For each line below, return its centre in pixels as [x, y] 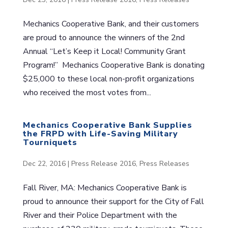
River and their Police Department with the [100, 215]
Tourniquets [50, 142]
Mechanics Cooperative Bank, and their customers [111, 24]
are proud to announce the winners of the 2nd [104, 37]
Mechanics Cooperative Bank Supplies [107, 125]
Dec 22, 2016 [44, 163]
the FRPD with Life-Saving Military [100, 134]
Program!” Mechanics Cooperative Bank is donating [113, 65]
